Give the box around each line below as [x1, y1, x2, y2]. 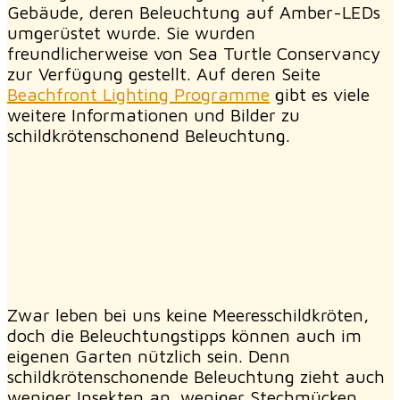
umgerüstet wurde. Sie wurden [7, 21, 255, 43]
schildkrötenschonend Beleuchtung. [7, 124, 290, 146]
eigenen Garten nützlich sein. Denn [7, 345, 290, 366]
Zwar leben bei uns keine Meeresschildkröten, [7, 304, 369, 325]
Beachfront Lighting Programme [7, 83, 270, 104]
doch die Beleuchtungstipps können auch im [7, 324, 362, 346]
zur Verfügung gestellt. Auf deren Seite [7, 62, 321, 84]
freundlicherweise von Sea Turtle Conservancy [7, 42, 380, 63]
